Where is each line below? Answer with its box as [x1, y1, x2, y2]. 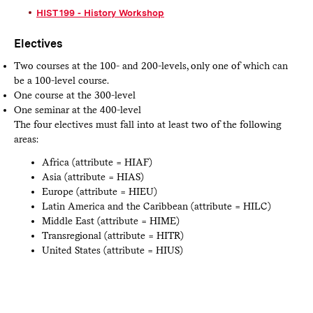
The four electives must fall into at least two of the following [13, 118, 281, 130]
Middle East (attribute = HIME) [41, 214, 180, 226]
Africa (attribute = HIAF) [41, 156, 152, 168]
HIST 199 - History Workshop [36, 6, 164, 18]
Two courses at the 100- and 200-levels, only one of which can [13, 59, 288, 71]
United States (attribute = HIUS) [41, 244, 183, 256]
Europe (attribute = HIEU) [41, 185, 157, 197]
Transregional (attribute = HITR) [41, 229, 184, 241]
